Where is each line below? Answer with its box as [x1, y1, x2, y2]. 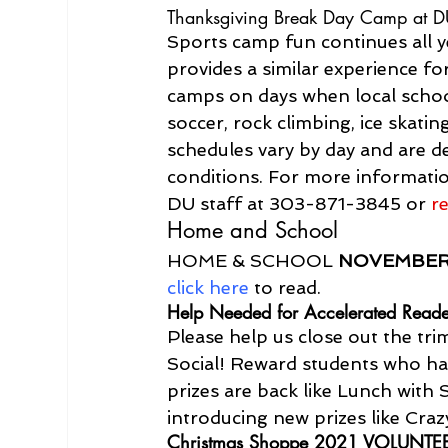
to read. [249, 276, 322, 298]
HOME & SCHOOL [167, 249, 339, 271]
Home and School [167, 215, 339, 244]
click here [167, 276, 250, 298]
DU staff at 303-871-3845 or [167, 192, 432, 214]
